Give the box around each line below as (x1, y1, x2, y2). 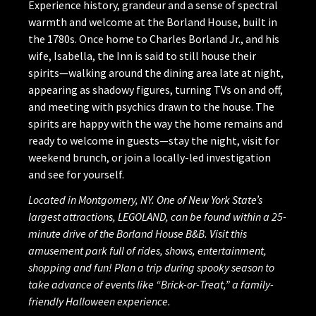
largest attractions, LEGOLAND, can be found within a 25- (28, 209, 286, 224)
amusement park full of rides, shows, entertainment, (28, 243, 267, 258)
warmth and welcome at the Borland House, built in (28, 15, 277, 30)
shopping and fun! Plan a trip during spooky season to (28, 260, 274, 275)
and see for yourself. (28, 167, 126, 182)
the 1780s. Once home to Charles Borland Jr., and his (28, 32, 279, 47)
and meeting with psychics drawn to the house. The (28, 99, 274, 114)
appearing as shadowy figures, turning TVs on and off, (28, 83, 283, 97)
